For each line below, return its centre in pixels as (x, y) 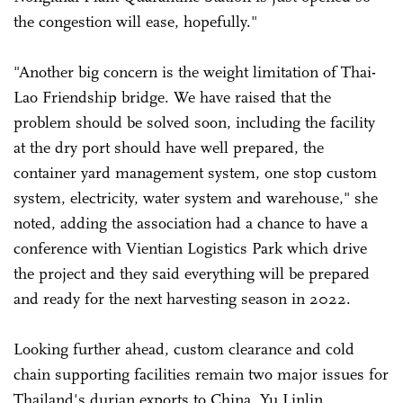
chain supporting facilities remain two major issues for (201, 374)
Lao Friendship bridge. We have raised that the (172, 97)
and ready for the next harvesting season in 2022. (182, 298)
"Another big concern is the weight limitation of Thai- (195, 72)
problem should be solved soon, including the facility (194, 122)
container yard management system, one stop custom (195, 172)
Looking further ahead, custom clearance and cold (184, 349)
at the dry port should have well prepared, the (169, 147)
